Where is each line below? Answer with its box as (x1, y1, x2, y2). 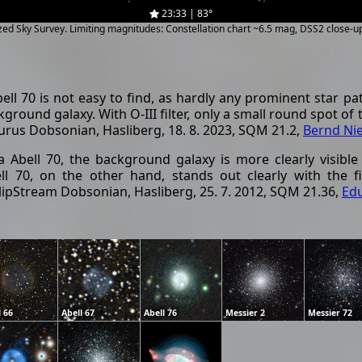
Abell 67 (61, 306, 95, 318)
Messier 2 (225, 306, 266, 318)
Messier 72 (307, 306, 352, 318)
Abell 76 (143, 306, 177, 318)
